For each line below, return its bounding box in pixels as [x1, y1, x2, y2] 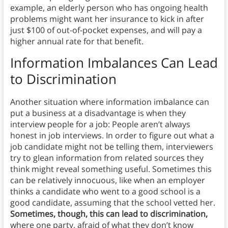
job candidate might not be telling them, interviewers [10, 141, 213, 153]
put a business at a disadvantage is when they [10, 107, 186, 119]
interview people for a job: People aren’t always [10, 119, 190, 130]
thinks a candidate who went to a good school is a [10, 186, 201, 197]
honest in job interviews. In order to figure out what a [10, 130, 214, 141]
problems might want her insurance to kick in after [10, 13, 204, 25]
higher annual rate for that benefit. [10, 36, 148, 47]
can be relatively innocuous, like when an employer [10, 175, 205, 186]
